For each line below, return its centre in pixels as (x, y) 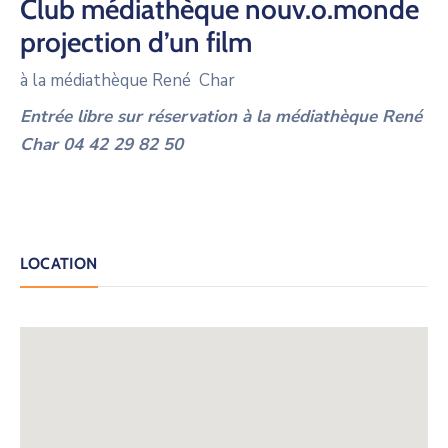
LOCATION (59, 263)
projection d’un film (136, 41)
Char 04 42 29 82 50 (101, 144)
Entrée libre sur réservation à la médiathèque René (221, 116)
